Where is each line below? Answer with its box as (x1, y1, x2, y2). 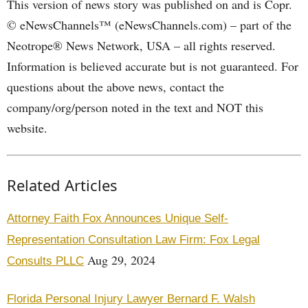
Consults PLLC (7, 254, 84, 267)
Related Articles (7, 175, 118, 195)
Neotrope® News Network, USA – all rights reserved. (7, 37, 276, 54)
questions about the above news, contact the (7, 78, 224, 95)
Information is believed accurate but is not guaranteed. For (7, 58, 298, 74)
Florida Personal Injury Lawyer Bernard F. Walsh (7, 292, 255, 305)
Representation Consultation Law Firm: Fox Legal (7, 233, 260, 246)
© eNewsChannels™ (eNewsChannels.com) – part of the (7, 16, 291, 33)
